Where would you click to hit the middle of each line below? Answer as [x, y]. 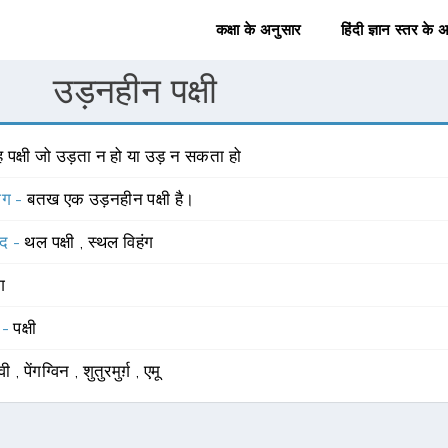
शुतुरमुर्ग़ [109, 371]
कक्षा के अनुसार [258, 30]
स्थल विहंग [120, 242]
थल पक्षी [51, 242]
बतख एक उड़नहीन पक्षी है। [111, 199]
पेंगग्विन [48, 371]
